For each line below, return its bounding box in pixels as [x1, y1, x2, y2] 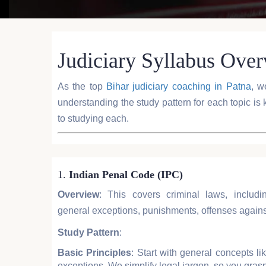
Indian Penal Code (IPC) [69, 168, 183, 180]
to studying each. [58, 113, 129, 123]
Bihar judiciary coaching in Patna [106, 81, 251, 91]
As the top [58, 81, 107, 91]
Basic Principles [58, 247, 132, 258]
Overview [58, 189, 99, 199]
